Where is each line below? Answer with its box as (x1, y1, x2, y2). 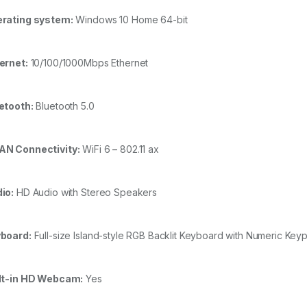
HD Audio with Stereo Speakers (14, 186, 157, 199)
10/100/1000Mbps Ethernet (27, 57, 149, 69)
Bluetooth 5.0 (33, 100, 95, 112)
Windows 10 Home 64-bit (73, 14, 188, 26)
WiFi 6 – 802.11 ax (79, 143, 159, 156)
